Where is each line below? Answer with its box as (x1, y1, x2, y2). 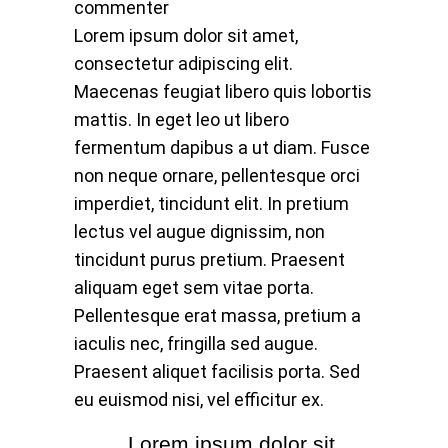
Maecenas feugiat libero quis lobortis (74, 81, 372, 103)
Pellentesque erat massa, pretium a (74, 305, 361, 327)
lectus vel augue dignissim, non (74, 221, 325, 243)
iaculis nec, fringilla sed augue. (74, 333, 318, 355)
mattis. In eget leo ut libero (74, 109, 289, 131)
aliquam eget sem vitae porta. (74, 277, 314, 299)
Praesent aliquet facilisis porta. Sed (74, 361, 360, 383)
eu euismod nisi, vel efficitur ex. (74, 389, 324, 411)
